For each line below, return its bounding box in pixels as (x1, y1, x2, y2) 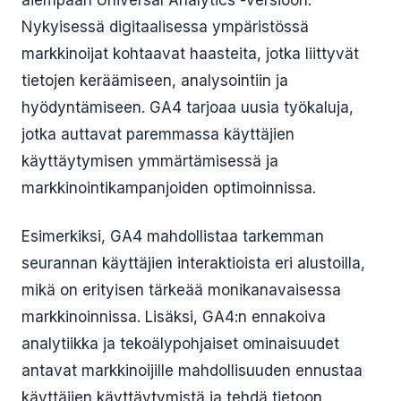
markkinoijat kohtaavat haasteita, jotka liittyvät (21, 45, 359, 63)
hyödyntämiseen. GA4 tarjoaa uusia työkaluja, (21, 98, 354, 116)
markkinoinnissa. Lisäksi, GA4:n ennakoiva (21, 308, 326, 326)
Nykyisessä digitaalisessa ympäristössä (21, 18, 309, 36)
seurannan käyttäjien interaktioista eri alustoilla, (21, 254, 365, 272)
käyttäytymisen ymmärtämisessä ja (21, 152, 278, 170)
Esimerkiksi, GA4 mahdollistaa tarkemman (21, 227, 324, 245)
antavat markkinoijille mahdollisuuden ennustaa (21, 362, 363, 380)
